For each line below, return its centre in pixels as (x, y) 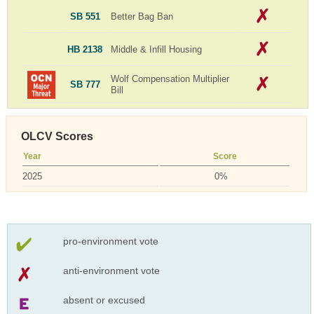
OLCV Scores (57, 136)
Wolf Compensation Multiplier (170, 78)
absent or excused (104, 300)
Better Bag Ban (142, 16)
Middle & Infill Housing (157, 49)
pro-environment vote (110, 241)
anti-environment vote (111, 270)
